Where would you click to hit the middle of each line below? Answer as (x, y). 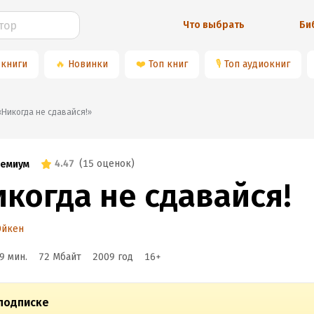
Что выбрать (214, 25)
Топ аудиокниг (257, 64)
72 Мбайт (60, 257)
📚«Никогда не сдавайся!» (47, 112)
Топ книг (168, 64)
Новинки (88, 64)
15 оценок (107, 164)
